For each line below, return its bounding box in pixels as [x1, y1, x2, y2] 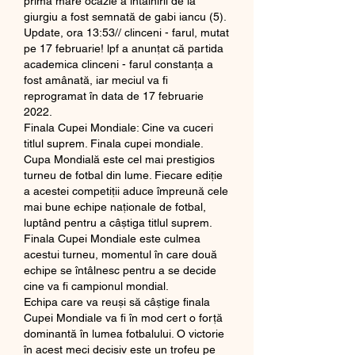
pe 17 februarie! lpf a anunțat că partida [24, 41, 223, 55]
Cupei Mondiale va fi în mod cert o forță [24, 311, 223, 324]
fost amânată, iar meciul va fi [24, 73, 168, 86]
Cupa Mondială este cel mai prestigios [24, 152, 215, 166]
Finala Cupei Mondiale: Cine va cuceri [24, 120, 213, 134]
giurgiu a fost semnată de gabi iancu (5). [24, 10, 226, 23]
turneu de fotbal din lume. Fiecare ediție [24, 168, 223, 181]
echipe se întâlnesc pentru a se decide [24, 263, 216, 277]
